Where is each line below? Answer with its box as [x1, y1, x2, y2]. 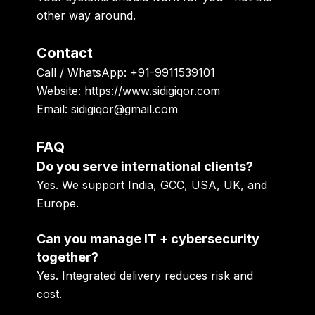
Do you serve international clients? [37, 158, 254, 174]
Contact [37, 44, 94, 62]
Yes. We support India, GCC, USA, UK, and [37, 177, 268, 192]
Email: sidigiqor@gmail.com [37, 102, 179, 117]
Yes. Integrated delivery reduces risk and [37, 269, 254, 283]
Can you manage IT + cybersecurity [37, 231, 260, 247]
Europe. [37, 195, 79, 210]
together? [37, 250, 99, 265]
